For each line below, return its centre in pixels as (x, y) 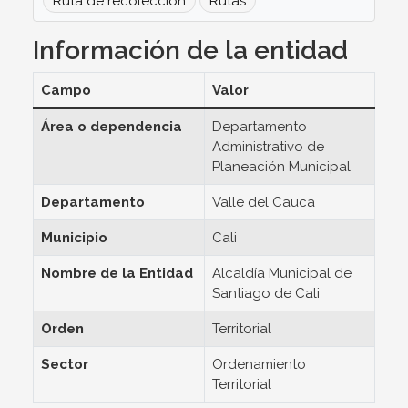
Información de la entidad (190, 51)
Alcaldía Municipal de (282, 273)
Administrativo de (268, 147)
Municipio (74, 238)
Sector (65, 364)
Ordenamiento (259, 364)
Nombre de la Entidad (117, 273)
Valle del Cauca (264, 202)
